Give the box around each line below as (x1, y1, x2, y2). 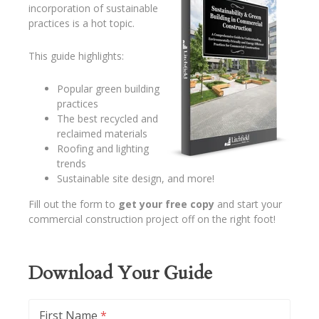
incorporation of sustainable (28, 1, 158, 15)
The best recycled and (56, 112, 158, 125)
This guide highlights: (28, 49, 124, 63)
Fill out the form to (28, 197, 115, 211)
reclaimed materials (56, 127, 147, 140)
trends (56, 157, 86, 170)
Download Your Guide (28, 261, 212, 286)
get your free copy (115, 197, 214, 211)
